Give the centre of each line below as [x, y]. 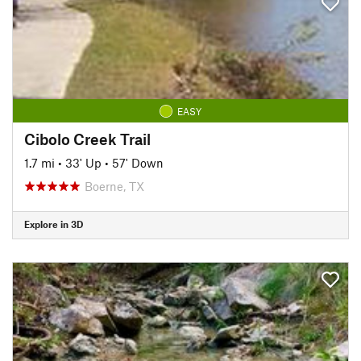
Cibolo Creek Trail [87, 139]
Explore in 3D [54, 224]
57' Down [138, 162]
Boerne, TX [114, 186]
